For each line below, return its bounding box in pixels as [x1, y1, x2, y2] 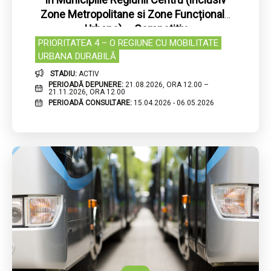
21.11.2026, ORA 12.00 [48, 88, 125, 97]
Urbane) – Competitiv [84, 22, 187, 36]
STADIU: [50, 69, 79, 78]
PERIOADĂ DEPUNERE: [48, 80, 125, 90]
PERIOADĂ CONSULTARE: [48, 99, 134, 108]
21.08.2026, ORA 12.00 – [125, 80, 209, 90]
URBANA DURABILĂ [38, 51, 116, 62]
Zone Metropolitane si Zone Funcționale [41, 8, 230, 21]
